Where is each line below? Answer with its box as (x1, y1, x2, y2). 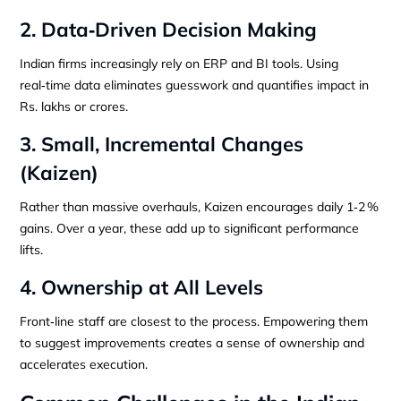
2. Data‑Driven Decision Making (20, 16, 318, 42)
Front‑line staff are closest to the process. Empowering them (20, 312, 369, 329)
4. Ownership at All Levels (20, 274, 264, 300)
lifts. (20, 241, 44, 258)
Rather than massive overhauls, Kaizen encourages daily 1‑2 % (20, 198, 380, 215)
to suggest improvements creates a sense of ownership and (20, 334, 365, 351)
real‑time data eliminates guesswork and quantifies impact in (20, 76, 370, 93)
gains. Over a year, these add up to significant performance (20, 219, 360, 236)
